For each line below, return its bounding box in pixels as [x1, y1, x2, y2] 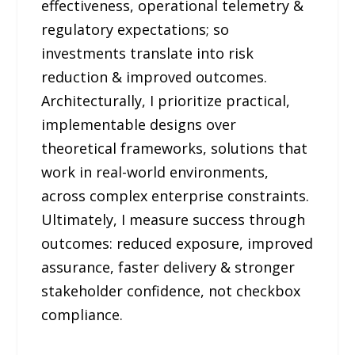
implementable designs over [41, 115, 237, 135]
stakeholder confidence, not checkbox [41, 281, 301, 301]
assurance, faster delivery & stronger [41, 258, 296, 277]
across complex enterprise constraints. [41, 186, 310, 206]
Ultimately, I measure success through [41, 210, 306, 230]
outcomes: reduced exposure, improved [41, 234, 314, 254]
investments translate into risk [41, 44, 254, 63]
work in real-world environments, [41, 162, 269, 182]
